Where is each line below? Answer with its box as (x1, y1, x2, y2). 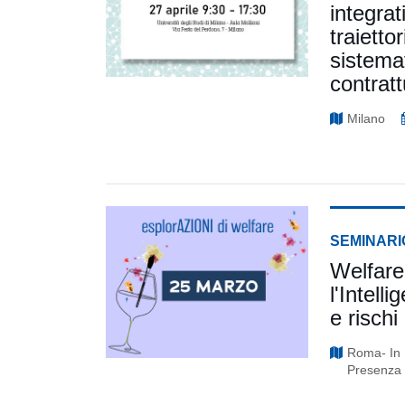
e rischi (329, 305, 398, 330)
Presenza (346, 362, 401, 377)
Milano (346, 110, 385, 126)
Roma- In (346, 344, 400, 360)
